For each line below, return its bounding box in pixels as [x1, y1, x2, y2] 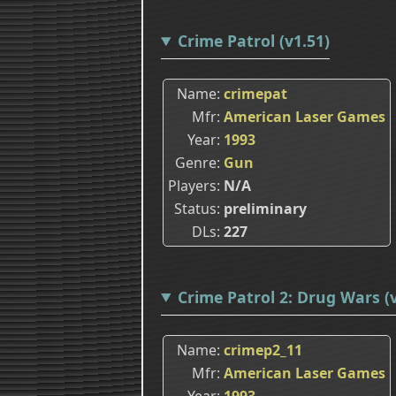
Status [174, 198, 217, 218]
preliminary [224, 198, 307, 218]
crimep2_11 [224, 339, 302, 360]
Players [168, 175, 217, 195]
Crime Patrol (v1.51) [177, 30, 330, 52]
